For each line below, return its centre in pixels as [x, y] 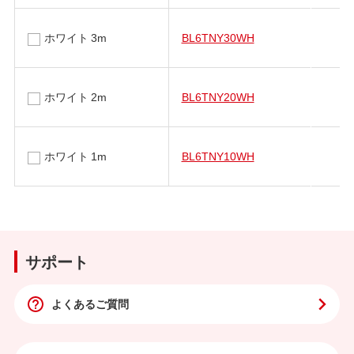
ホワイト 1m [75, 155]
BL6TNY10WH [218, 155]
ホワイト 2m [75, 96]
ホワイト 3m [75, 37]
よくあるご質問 [90, 304]
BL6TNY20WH [218, 96]
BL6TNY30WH [218, 37]
